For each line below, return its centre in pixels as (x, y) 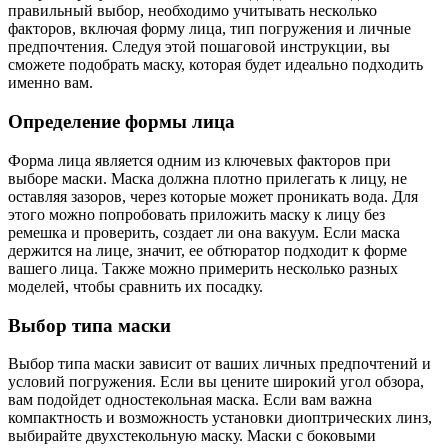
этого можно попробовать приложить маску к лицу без (196, 214)
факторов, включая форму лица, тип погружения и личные (209, 29)
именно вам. (50, 83)
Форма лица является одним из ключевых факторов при (199, 160)
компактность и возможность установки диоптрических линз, (220, 418)
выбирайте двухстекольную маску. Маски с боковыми (192, 436)
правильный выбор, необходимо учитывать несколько (192, 11)
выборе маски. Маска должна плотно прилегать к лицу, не (207, 178)
